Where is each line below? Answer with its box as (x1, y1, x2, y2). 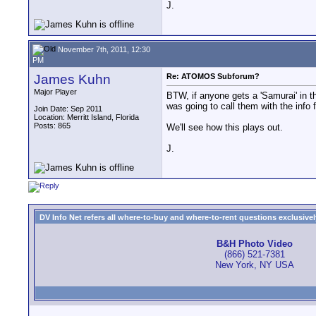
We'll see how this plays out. (166, 122, 283, 133)
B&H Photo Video (217, 238, 293, 250)
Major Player (34, 87, 77, 96)
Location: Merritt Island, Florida (34, 113, 139, 121)
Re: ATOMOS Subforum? (166, 72, 260, 80)
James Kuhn (34, 72, 111, 87)
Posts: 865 (34, 121, 71, 130)
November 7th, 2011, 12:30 (56, 44, 150, 54)
